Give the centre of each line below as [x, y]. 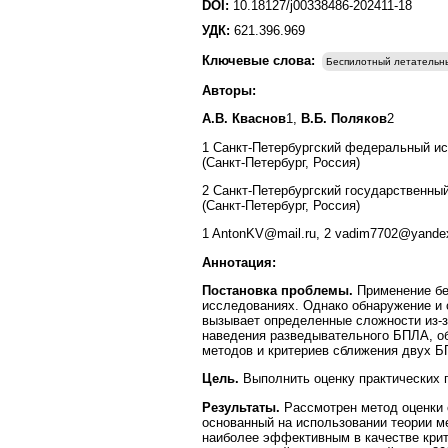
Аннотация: [239, 262]
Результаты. [243, 407]
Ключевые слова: [260, 60]
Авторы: [229, 90]
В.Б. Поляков [342, 119]
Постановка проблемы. [277, 290]
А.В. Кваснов [244, 119]
